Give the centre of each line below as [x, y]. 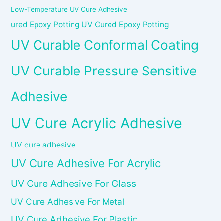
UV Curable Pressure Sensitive [104, 71]
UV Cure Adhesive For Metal [68, 202]
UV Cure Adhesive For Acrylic [86, 164]
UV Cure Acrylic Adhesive [97, 123]
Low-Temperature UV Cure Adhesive [69, 10]
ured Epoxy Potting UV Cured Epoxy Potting [90, 25]
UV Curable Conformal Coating [105, 45]
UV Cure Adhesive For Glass [74, 184]
